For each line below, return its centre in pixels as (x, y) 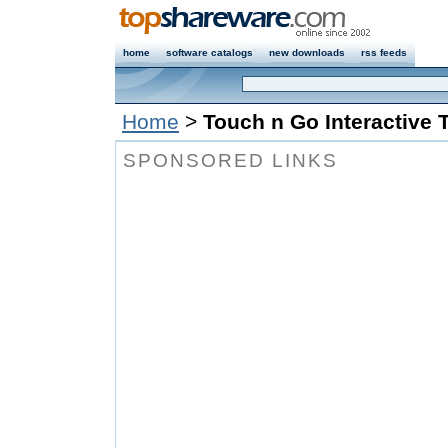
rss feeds (384, 52)
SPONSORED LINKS (230, 160)
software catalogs (209, 52)
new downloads (307, 52)
